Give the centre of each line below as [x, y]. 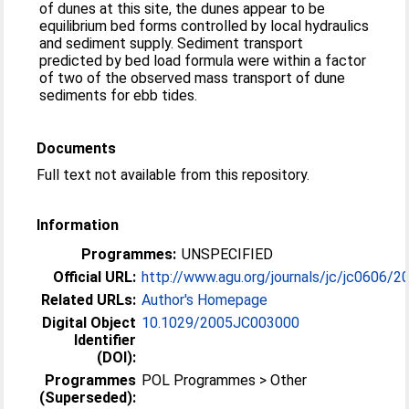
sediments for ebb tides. [119, 95]
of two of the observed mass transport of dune [193, 78]
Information [78, 225]
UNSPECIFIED [228, 254]
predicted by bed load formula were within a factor [203, 61]
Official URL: [95, 277]
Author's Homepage [205, 300]
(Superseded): [88, 398]
